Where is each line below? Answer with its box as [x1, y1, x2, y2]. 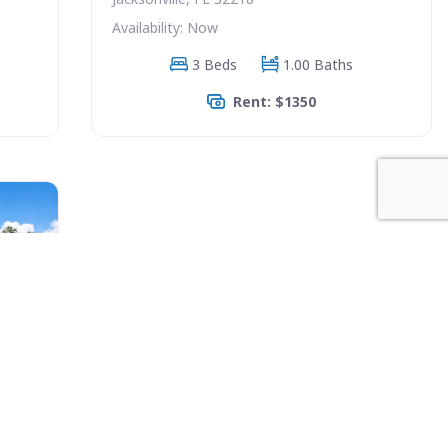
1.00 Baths [282, 54, 353, 74]
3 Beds [191, 54, 237, 74]
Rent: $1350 [232, 91, 316, 111]
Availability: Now [111, 17, 218, 37]
